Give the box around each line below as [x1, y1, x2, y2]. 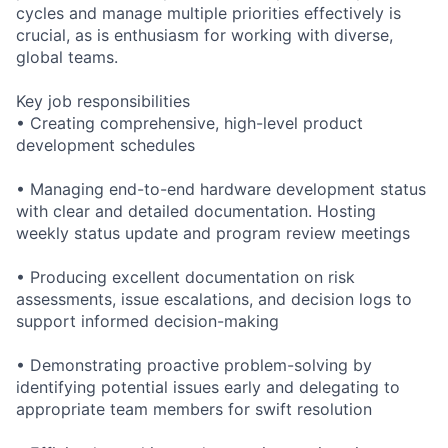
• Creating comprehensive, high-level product [16, 112, 363, 133]
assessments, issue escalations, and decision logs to [16, 288, 412, 309]
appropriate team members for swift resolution [16, 398, 372, 419]
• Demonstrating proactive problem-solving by [16, 354, 372, 375]
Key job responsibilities [16, 90, 190, 111]
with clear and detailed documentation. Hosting [16, 200, 376, 221]
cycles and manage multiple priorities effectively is [16, 2, 401, 23]
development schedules [16, 134, 195, 155]
